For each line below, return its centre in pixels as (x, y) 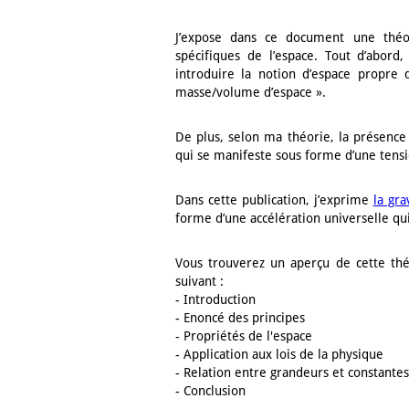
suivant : (199, 282)
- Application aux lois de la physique (279, 355)
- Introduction (215, 300)
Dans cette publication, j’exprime (274, 200)
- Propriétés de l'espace (244, 336)
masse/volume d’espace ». (251, 93)
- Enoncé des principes (240, 318)
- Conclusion (210, 391)
